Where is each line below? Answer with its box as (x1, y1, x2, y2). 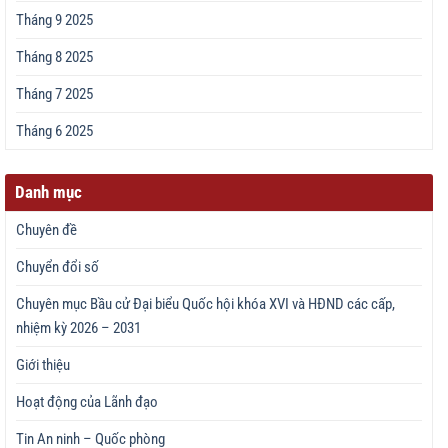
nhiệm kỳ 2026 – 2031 (16, 318, 141, 337)
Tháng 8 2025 (16, 47, 93, 66)
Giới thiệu (16, 355, 70, 374)
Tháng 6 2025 (16, 121, 93, 140)
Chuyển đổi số (16, 257, 99, 276)
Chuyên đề (16, 220, 77, 239)
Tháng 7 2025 (16, 84, 93, 103)
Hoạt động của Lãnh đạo (16, 392, 158, 411)
